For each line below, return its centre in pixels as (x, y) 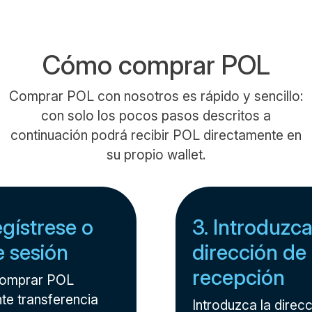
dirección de (249, 252)
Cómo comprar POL (156, 65)
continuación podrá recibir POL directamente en (156, 135)
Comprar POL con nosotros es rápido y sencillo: (156, 96)
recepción (238, 277)
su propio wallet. (156, 155)
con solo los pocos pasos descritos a (156, 116)
